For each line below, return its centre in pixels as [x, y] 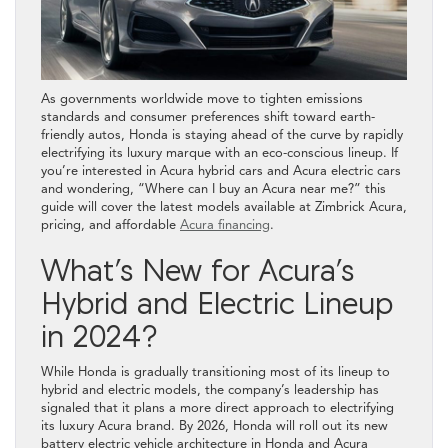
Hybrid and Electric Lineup [217, 302]
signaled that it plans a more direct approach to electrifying [217, 407]
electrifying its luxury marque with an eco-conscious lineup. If [219, 152]
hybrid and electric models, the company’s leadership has [210, 389]
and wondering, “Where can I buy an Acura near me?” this [213, 188]
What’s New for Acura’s [197, 269]
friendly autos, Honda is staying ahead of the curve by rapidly [222, 134]
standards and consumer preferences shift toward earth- [208, 116]
